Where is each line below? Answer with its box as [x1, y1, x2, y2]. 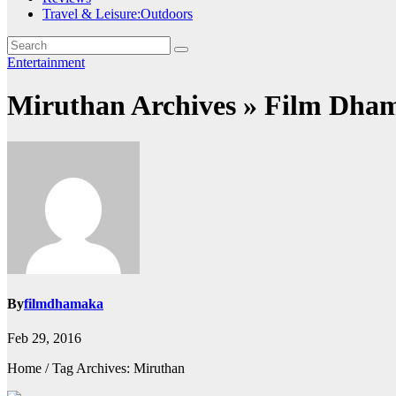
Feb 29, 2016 [7, 331, 81, 346]
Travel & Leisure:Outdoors [42, 6, 193, 21]
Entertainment [7, 55, 85, 70]
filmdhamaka [24, 296, 103, 312]
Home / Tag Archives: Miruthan [7, 361, 185, 377]
